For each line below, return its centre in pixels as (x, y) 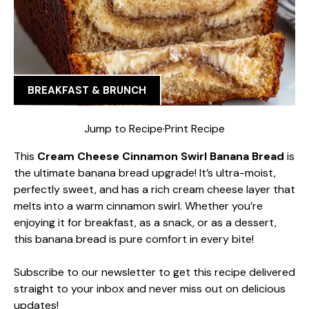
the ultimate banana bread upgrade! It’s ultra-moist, (145, 172)
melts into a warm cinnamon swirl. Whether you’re (138, 206)
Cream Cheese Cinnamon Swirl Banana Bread (161, 156)
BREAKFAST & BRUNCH (87, 90)
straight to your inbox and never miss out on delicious (150, 288)
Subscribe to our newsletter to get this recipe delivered (154, 272)
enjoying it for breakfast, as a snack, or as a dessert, (145, 222)
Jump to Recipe (123, 128)
